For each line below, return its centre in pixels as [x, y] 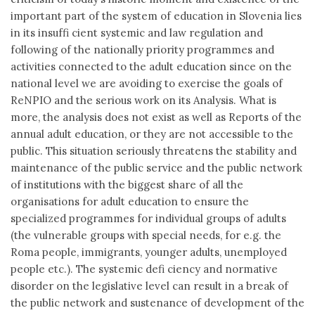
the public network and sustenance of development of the [157, 303]
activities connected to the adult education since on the [151, 66]
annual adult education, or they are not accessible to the [152, 134]
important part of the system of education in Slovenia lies [156, 16]
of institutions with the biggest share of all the [127, 185]
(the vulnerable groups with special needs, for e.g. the [146, 235]
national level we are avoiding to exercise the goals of [147, 83]
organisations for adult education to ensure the [130, 201]
